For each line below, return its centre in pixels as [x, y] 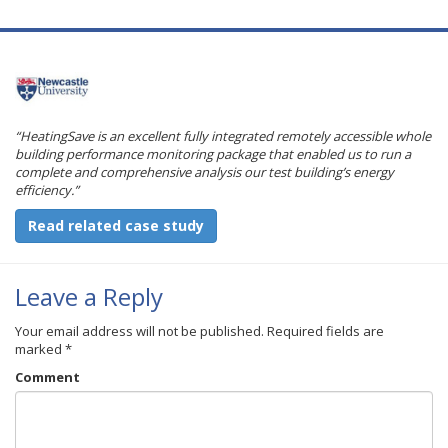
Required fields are [325, 331]
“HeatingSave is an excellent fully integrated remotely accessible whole [223, 136]
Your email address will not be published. [139, 331]
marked [40, 349]
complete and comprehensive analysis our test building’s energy [204, 172]
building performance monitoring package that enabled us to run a [213, 154]
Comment [47, 377]
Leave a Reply [89, 296]
